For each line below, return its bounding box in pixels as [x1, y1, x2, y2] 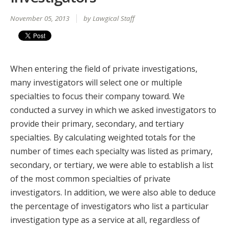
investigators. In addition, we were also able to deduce [10, 186, 216, 198]
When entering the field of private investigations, [10, 63, 197, 74]
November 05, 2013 [10, 14, 69, 23]
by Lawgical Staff [83, 14, 134, 23]
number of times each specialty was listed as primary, [10, 145, 213, 157]
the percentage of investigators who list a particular [10, 200, 209, 212]
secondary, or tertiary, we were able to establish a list [10, 159, 213, 170]
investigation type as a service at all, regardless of [10, 214, 200, 225]
